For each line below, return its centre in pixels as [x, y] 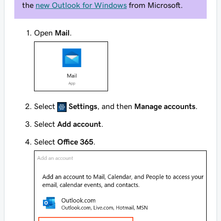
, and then [116, 106]
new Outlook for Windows [81, 5]
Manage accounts [165, 106]
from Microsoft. [155, 5]
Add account [79, 124]
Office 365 [75, 142]
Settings [83, 106]
